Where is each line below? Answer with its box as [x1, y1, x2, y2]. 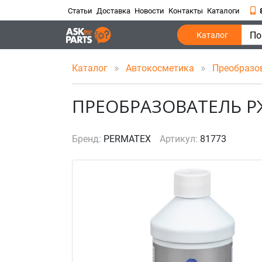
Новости [135, 6, 164, 15]
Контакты [168, 6, 203, 15]
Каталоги [207, 6, 240, 15]
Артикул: [160, 133, 198, 144]
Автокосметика [126, 63, 196, 74]
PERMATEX [104, 133, 151, 144]
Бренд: [72, 133, 101, 144]
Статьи [68, 6, 92, 15]
